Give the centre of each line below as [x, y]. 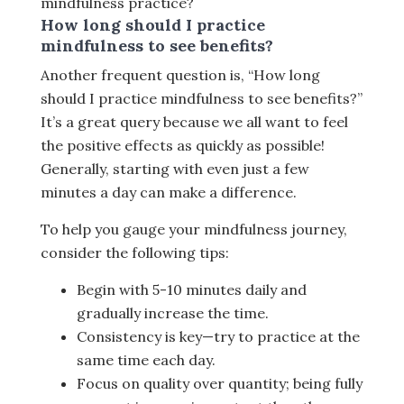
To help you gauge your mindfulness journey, [194, 230]
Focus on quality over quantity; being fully [220, 384]
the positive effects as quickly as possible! [183, 146]
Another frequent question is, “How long [180, 75]
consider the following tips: [135, 253]
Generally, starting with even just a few [175, 169]
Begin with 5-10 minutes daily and [192, 290]
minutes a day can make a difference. [169, 193]
